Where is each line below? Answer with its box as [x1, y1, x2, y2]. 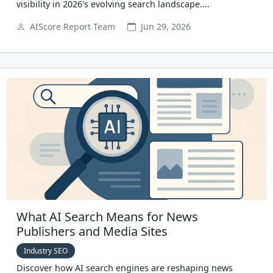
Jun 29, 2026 [138, 21, 191, 33]
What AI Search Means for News [16, 208, 198, 225]
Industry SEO [24, 246, 68, 257]
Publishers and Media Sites [16, 223, 168, 240]
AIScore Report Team [27, 21, 118, 33]
